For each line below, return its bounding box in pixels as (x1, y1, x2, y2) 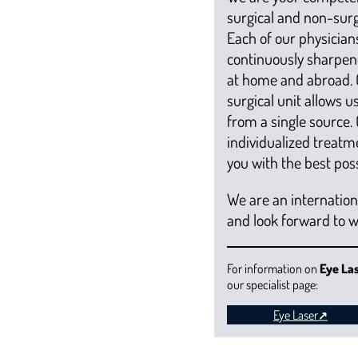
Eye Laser (273, 306, 318, 323)
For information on (227, 260, 320, 276)
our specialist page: (227, 276, 318, 292)
